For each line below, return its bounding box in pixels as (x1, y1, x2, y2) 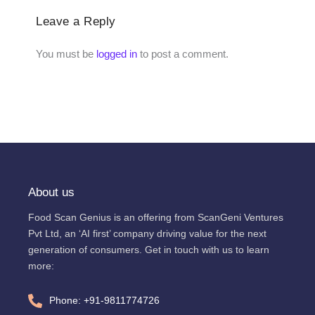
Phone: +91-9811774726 (49, 295, 160, 307)
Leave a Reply (36, 14, 116, 28)
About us (28, 185, 75, 199)
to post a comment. (137, 48, 229, 60)
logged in (96, 48, 138, 60)
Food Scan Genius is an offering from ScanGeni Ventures (28, 211, 283, 223)
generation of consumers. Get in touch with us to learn (28, 243, 269, 255)
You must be (36, 48, 97, 60)
